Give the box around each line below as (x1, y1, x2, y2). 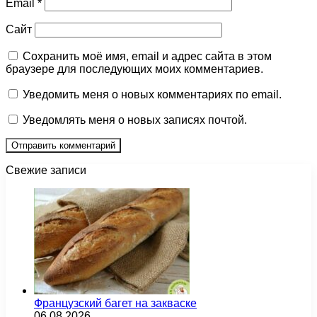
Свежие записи (6, 164, 86, 177)
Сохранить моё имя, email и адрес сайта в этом (23, 50, 272, 63)
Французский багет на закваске (34, 297, 197, 310)
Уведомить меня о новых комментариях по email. (23, 88, 282, 101)
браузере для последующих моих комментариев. (6, 63, 263, 76)
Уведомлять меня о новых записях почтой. (23, 114, 247, 127)
